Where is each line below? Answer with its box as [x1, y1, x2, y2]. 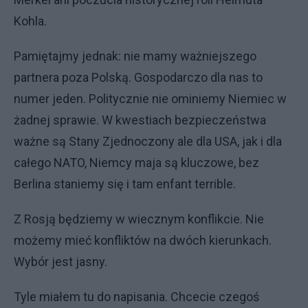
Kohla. [14, 14, 47, 28]
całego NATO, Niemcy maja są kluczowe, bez [14, 155, 259, 170]
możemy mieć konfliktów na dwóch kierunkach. [14, 233, 272, 247]
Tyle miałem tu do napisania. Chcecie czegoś [14, 289, 259, 304]
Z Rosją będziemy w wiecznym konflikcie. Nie [14, 212, 264, 226]
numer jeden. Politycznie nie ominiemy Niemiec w [14, 91, 287, 106]
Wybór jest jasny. [14, 254, 107, 269]
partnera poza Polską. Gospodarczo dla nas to [14, 70, 263, 85]
